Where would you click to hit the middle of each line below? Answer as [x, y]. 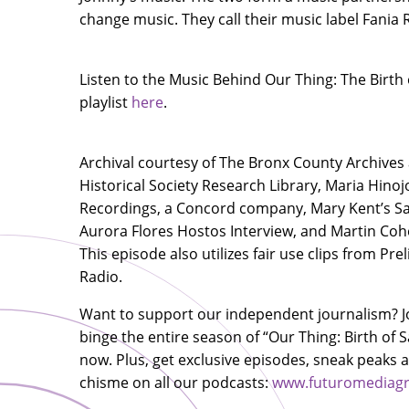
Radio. [103, 276]
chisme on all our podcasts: [176, 382]
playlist [105, 102]
